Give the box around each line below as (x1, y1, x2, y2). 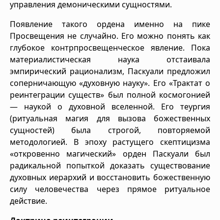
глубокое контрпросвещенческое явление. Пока (10, 42, 210, 53)
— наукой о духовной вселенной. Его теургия (10, 101, 210, 112)
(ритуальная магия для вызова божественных (10, 112, 210, 124)
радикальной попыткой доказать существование (10, 160, 210, 171)
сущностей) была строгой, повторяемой (10, 124, 210, 136)
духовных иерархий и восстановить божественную (10, 171, 210, 183)
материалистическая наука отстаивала (10, 54, 210, 65)
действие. (10, 195, 47, 206)
